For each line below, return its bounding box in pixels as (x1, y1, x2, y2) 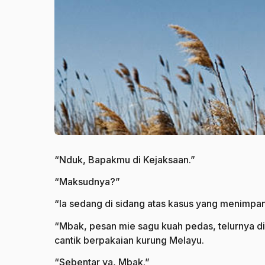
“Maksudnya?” (54, 175, 120, 188)
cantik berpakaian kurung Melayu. (54, 234, 204, 246)
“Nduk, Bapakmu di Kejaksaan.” (54, 153, 195, 166)
